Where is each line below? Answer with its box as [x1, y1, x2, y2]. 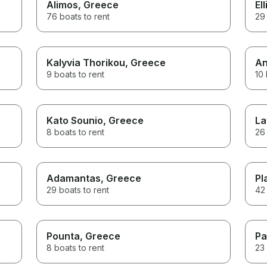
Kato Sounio [46, 114, 104, 126]
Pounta [46, 229, 80, 242]
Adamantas [46, 172, 101, 184]
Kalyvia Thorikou [46, 56, 126, 69]
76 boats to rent [46, 11, 110, 21]
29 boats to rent [46, 184, 110, 195]
